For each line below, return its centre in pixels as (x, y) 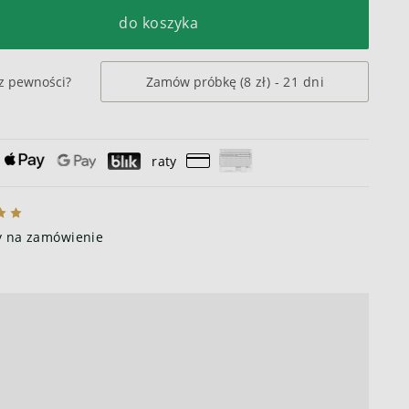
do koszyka (159, 23)
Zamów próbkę (193, 82)
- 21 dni (297, 82)
